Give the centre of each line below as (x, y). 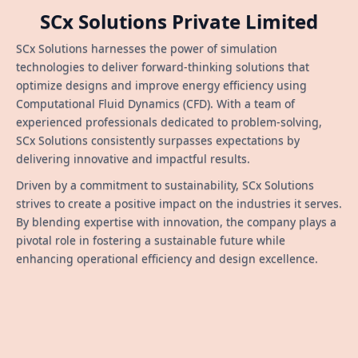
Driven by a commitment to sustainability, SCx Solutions (165, 185)
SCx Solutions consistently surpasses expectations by (158, 140)
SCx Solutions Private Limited (179, 21)
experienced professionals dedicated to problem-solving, (169, 121)
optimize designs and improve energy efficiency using (161, 85)
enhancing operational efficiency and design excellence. (167, 258)
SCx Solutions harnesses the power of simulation (147, 48)
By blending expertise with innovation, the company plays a (176, 221)
